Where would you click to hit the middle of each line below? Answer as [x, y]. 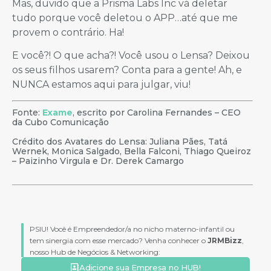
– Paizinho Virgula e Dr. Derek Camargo [98, 161]
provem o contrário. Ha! [68, 32]
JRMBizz [225, 241]
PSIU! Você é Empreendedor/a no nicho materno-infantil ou [132, 229]
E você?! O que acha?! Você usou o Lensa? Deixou [131, 55]
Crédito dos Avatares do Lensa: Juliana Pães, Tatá [120, 142]
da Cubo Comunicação [60, 122]
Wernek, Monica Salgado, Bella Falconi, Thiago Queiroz [132, 152]
